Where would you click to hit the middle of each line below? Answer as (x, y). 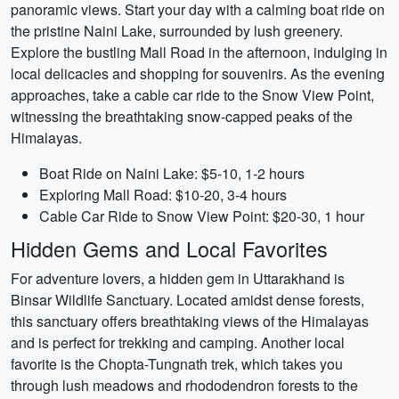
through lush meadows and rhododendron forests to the (184, 385)
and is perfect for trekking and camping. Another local (178, 342)
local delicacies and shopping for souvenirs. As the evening (198, 73)
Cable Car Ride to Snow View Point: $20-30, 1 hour (202, 216)
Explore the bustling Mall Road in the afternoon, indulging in (199, 52)
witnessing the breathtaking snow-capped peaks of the (182, 116)
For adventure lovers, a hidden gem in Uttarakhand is (178, 278)
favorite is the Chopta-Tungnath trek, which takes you (177, 364)
